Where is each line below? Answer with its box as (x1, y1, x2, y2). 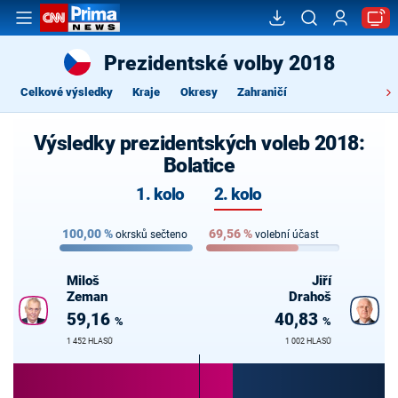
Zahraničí (237, 84, 287, 99)
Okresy (179, 84, 218, 99)
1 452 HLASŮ (67, 335, 113, 346)
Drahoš (289, 289, 331, 306)
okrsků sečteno (115, 228, 187, 242)
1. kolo (136, 185, 185, 205)
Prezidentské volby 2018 (103, 52, 335, 75)
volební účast (254, 228, 319, 242)
